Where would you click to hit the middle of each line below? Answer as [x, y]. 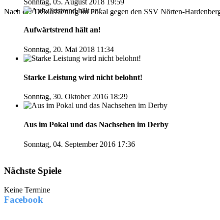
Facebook [24, 200]
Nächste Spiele [33, 171]
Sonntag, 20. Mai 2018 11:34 [69, 49]
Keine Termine [27, 190]
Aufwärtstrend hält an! [62, 30]
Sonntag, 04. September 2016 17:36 [79, 144]
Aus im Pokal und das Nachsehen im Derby [96, 125]
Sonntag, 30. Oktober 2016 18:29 [76, 97]
